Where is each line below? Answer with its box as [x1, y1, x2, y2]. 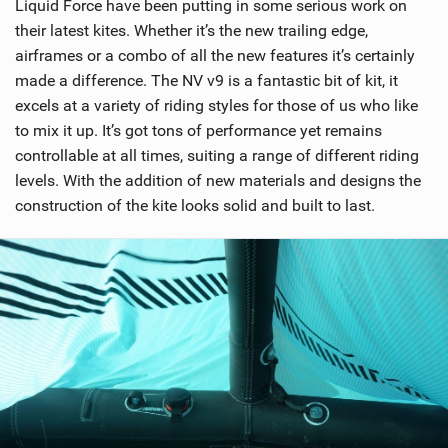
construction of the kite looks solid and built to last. [15, 196, 375, 216]
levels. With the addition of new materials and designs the [15, 171, 421, 191]
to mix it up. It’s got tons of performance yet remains [15, 121, 382, 141]
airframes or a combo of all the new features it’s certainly [15, 46, 415, 66]
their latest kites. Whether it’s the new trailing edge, [15, 21, 368, 41]
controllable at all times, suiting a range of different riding [15, 146, 419, 166]
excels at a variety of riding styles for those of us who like [15, 96, 418, 116]
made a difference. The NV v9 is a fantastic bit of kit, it [15, 71, 398, 91]
